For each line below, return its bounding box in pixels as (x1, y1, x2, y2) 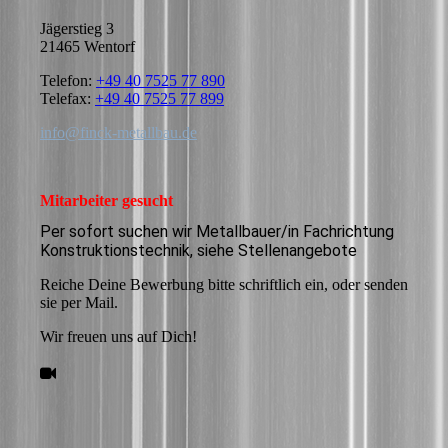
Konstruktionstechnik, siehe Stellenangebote (40, 240, 357, 260)
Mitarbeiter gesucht (40, 192, 173, 210)
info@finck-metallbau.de (40, 124, 197, 142)
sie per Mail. (40, 293, 118, 311)
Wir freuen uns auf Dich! (40, 327, 197, 345)
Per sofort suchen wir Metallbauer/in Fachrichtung (40, 221, 394, 241)
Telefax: (40, 90, 95, 108)
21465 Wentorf (40, 38, 135, 56)
